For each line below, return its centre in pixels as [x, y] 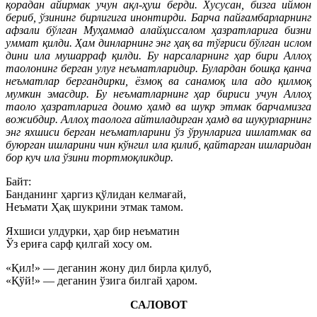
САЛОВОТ [158, 304]
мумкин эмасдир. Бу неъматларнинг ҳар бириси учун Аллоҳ [158, 93]
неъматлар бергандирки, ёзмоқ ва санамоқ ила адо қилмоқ [158, 81]
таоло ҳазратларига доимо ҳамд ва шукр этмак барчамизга [158, 106]
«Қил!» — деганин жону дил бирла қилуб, [109, 267]
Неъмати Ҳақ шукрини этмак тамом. [94, 207]
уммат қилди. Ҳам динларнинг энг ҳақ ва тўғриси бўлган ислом [158, 42]
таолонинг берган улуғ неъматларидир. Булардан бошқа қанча [158, 68]
